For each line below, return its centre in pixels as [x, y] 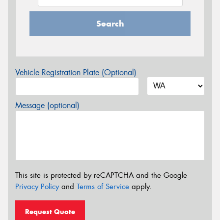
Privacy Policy [37, 186]
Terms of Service [103, 186]
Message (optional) [47, 105]
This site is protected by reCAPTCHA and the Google [101, 175]
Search [110, 24]
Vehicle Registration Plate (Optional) [76, 72]
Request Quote [50, 212]
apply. [140, 186]
